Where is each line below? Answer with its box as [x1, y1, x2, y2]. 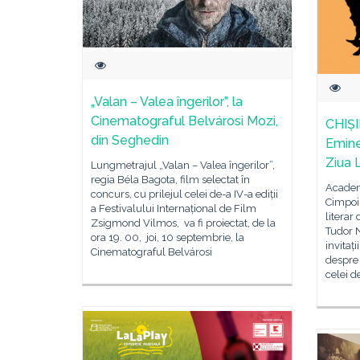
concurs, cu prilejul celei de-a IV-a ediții [91, 188, 278, 201]
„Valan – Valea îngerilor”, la [91, 94, 243, 110]
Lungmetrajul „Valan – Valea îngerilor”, [91, 159, 275, 172]
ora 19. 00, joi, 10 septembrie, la [91, 231, 244, 244]
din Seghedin [91, 133, 169, 149]
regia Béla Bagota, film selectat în [91, 174, 250, 186]
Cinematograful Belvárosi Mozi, [91, 113, 278, 129]
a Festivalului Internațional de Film [91, 202, 256, 215]
